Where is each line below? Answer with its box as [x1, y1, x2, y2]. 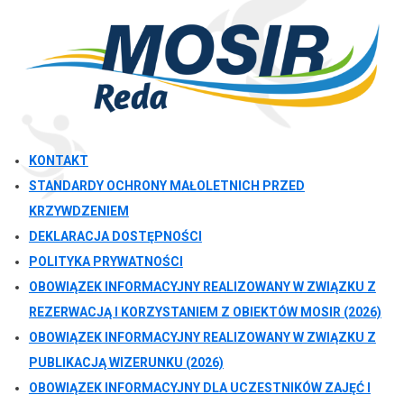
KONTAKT [28, 153, 88, 169]
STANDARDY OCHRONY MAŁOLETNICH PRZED [28, 179, 305, 194]
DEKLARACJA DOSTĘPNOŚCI [28, 229, 202, 244]
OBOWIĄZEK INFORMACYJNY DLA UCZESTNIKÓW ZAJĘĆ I [28, 381, 371, 396]
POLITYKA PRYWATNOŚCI [28, 254, 183, 270]
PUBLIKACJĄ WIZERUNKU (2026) [28, 355, 224, 371]
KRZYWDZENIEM [28, 204, 129, 219]
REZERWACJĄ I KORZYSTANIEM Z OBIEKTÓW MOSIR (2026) [28, 305, 381, 320]
